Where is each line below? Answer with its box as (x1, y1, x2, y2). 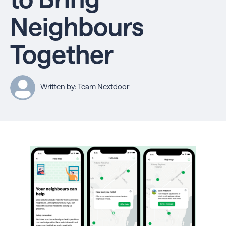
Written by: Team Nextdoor (40, 82, 129, 91)
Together (10, 39, 114, 69)
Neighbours (10, 11, 144, 41)
